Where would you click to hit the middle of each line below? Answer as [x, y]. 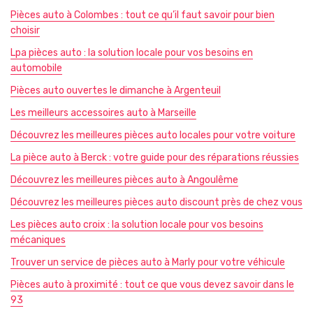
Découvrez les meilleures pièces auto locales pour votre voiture [153, 135]
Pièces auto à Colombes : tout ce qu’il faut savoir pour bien [143, 15]
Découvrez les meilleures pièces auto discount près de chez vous [156, 202]
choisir [25, 30]
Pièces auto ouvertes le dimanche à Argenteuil [116, 90]
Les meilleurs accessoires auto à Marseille [103, 113]
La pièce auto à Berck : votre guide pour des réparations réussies [155, 158]
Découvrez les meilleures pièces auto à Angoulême [124, 180]
